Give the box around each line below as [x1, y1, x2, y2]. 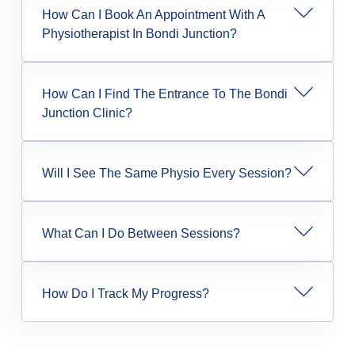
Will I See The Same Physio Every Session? [41, 166, 292, 181]
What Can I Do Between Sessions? [41, 227, 240, 241]
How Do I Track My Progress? [41, 287, 209, 301]
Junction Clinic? [41, 106, 132, 120]
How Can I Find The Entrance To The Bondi [41, 87, 288, 101]
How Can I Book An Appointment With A [41, 8, 265, 22]
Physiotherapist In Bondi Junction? [41, 27, 237, 41]
